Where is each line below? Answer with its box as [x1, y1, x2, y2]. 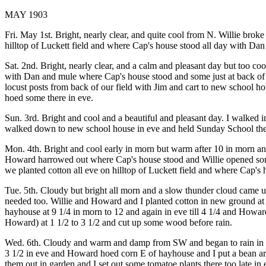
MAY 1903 [5, 9, 47, 20]
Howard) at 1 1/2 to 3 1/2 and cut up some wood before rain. [5, 217, 232, 227]
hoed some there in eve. [5, 93, 93, 103]
